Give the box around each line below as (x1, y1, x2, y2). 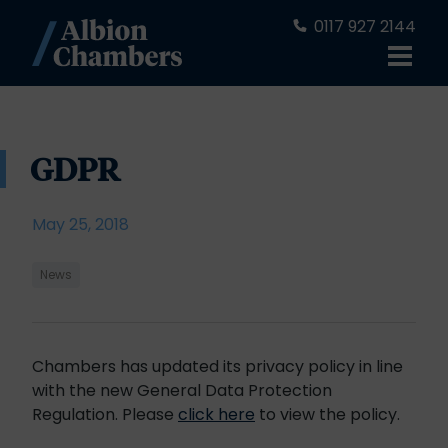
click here (178, 403, 255, 426)
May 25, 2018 (32, 213, 129, 236)
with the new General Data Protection (32, 379, 332, 402)
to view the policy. (255, 403, 400, 426)
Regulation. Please (32, 403, 178, 426)
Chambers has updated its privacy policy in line (32, 355, 403, 378)
